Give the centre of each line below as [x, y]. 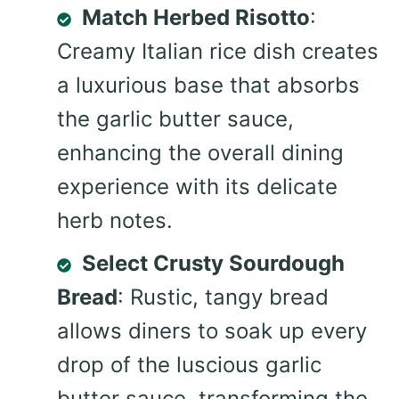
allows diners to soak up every [212, 331]
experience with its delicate [197, 187]
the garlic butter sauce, [175, 119]
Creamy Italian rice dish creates [218, 52]
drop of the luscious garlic [189, 365]
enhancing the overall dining [200, 153]
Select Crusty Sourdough [213, 264]
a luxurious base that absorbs [208, 85]
